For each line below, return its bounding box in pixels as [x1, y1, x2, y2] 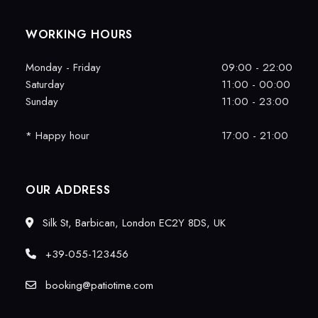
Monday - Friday [25, 60, 101, 75]
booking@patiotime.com [41, 278, 153, 293]
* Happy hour [25, 128, 89, 143]
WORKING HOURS [25, 26, 133, 43]
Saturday [25, 77, 65, 92]
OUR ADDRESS [25, 182, 111, 198]
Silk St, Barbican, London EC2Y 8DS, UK [38, 215, 226, 231]
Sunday [25, 94, 58, 109]
